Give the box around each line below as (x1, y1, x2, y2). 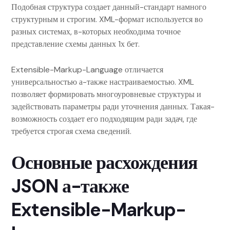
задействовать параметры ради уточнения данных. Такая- (11, 101, 215, 112)
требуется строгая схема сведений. (11, 126, 131, 137)
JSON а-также (11, 174, 129, 198)
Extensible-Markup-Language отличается (11, 64, 163, 75)
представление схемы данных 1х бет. (11, 39, 140, 49)
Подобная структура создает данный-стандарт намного (11, 2, 206, 12)
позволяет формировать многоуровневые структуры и (11, 89, 201, 100)
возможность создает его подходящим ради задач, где (11, 113, 197, 124)
